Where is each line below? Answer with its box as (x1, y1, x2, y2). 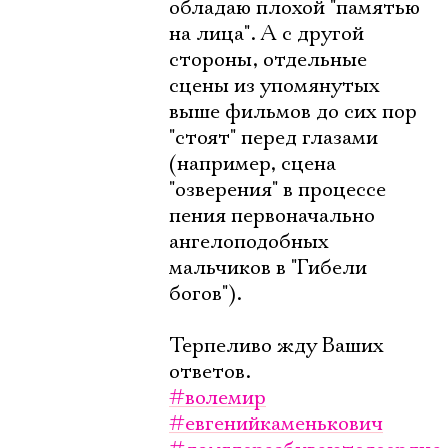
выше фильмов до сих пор (169, 99, 417, 125)
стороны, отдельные (169, 47, 367, 73)
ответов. (169, 359, 251, 385)
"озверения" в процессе (169, 177, 386, 203)
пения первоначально (169, 203, 375, 229)
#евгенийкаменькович (169, 411, 383, 437)
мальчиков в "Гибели (169, 255, 367, 281)
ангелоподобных (169, 229, 329, 255)
